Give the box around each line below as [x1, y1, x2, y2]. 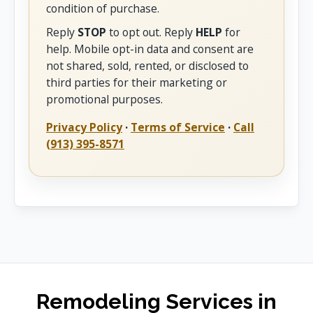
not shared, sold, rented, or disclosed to [46, 57, 249, 73]
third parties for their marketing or [46, 74, 227, 90]
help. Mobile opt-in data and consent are [46, 41, 254, 57]
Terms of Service [131, 119, 225, 135]
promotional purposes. [46, 91, 163, 107]
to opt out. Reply [106, 24, 196, 40]
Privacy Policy [46, 119, 122, 135]
